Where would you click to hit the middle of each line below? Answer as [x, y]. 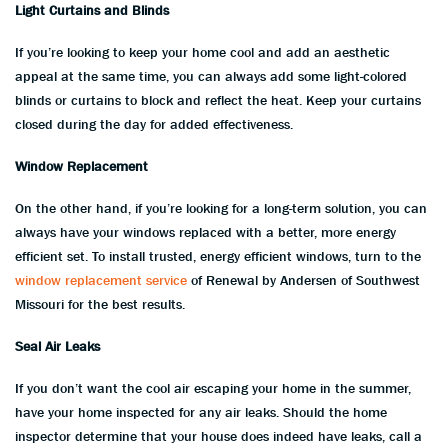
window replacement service [101, 279]
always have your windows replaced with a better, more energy [205, 231]
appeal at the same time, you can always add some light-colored [211, 75]
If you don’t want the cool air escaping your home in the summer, [213, 387]
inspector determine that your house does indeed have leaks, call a [218, 435]
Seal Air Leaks [57, 345]
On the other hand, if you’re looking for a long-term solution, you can [221, 207]
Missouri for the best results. [100, 303]
